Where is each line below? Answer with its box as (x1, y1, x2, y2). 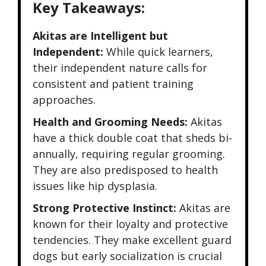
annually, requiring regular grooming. (33, 147, 225, 161)
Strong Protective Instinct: (33, 201, 176, 216)
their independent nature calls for (33, 61, 207, 75)
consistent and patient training (33, 77, 194, 91)
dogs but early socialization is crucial (33, 249, 222, 264)
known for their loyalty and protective (33, 217, 228, 232)
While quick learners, (103, 45, 213, 59)
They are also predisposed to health (33, 163, 218, 178)
